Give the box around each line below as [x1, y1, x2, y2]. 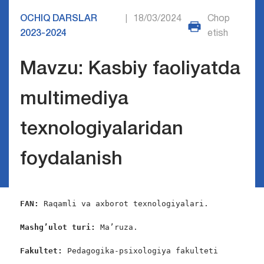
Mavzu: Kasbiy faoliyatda [19, 61, 240, 78]
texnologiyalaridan [19, 121, 183, 138]
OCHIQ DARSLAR [19, 15, 97, 23]
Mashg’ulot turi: [19, 223, 95, 232]
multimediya [19, 91, 128, 108]
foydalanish [19, 151, 123, 169]
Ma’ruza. [95, 223, 138, 232]
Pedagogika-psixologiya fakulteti [67, 246, 227, 256]
